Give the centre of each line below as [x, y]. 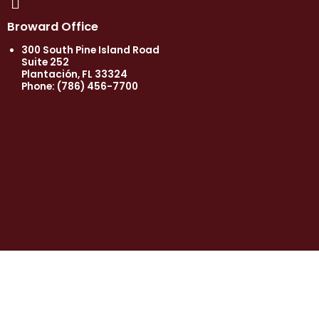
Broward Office [53, 27]
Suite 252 [45, 62]
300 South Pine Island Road [90, 50]
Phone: [39, 87]
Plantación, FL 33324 [74, 74]
